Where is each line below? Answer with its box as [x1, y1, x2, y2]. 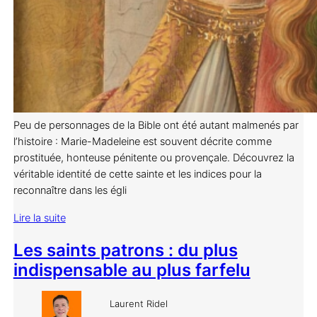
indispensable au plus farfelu [13, 260, 250, 281]
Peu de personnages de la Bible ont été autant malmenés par [13, 119, 299, 132]
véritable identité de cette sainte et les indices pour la [13, 168, 262, 181]
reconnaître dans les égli [13, 184, 127, 197]
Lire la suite [13, 212, 66, 225]
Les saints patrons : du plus [13, 240, 238, 261]
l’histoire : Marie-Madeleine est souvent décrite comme [13, 135, 272, 149]
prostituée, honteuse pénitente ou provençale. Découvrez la [13, 151, 294, 165]
